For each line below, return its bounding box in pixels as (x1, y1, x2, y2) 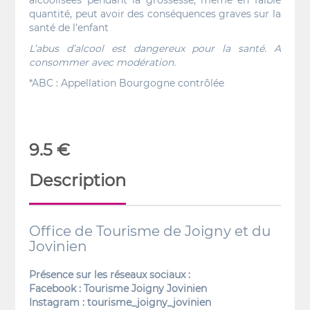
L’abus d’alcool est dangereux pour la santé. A (29, 42, 281, 55)
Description (29, 170, 127, 190)
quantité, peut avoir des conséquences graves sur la (29, 8, 281, 20)
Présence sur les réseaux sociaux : (29, 268, 191, 281)
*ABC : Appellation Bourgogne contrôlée (29, 77, 225, 89)
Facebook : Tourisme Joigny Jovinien (29, 282, 208, 295)
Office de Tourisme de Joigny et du (29, 223, 271, 239)
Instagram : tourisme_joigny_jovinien (29, 296, 212, 309)
